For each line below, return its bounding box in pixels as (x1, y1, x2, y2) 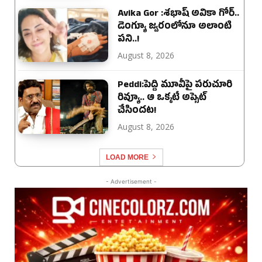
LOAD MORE (105, 153, 149, 161)
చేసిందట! (118, 105, 157, 119)
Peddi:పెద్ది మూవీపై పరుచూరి (118, 79, 233, 94)
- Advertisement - (105, 177, 157, 185)
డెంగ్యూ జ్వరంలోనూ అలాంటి (118, 20, 232, 35)
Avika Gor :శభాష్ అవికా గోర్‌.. (118, 7, 240, 22)
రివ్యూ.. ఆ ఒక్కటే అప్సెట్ (118, 92, 207, 106)
